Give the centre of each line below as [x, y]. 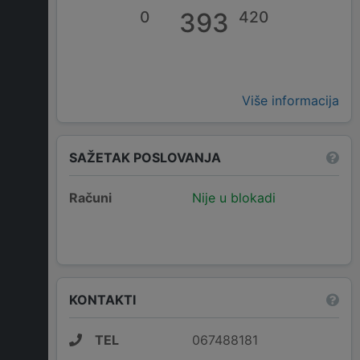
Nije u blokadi [233, 198]
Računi [90, 198]
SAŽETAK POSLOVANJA [145, 157]
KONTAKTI [102, 299]
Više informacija [290, 101]
